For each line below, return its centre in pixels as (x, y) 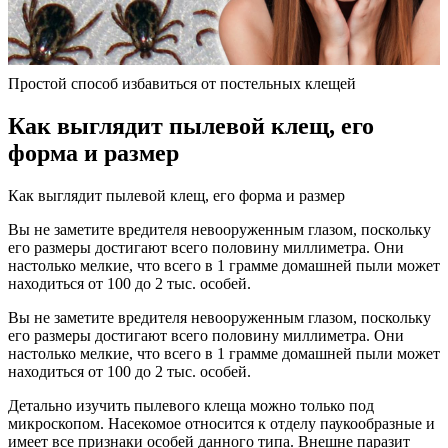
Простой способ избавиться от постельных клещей (182, 83)
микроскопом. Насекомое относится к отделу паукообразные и (221, 423)
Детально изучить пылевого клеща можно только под (191, 405)
